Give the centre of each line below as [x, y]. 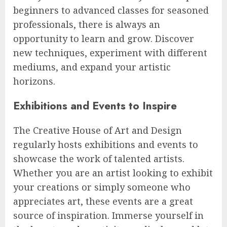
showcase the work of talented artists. [99, 159]
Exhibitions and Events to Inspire [95, 106]
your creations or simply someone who [102, 187]
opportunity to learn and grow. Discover [104, 39]
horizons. [34, 81]
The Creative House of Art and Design [98, 130]
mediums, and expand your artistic [92, 67]
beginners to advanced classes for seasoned [111, 10]
